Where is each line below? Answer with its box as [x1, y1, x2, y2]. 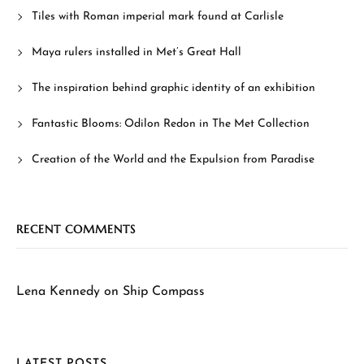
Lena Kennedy [16, 284, 100, 298]
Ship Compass [123, 284, 205, 298]
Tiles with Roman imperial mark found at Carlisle [31, 10, 284, 23]
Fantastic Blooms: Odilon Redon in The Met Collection [31, 117, 310, 130]
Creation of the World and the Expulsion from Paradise [31, 153, 314, 166]
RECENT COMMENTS [16, 221, 136, 236]
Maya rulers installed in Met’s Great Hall [31, 45, 241, 58]
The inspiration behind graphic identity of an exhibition [31, 81, 315, 94]
